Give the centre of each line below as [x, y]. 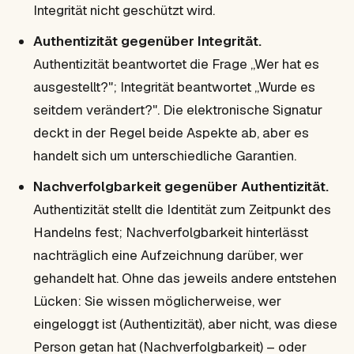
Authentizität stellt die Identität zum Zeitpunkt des [182, 209]
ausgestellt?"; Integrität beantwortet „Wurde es [174, 87]
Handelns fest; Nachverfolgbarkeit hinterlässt [171, 232]
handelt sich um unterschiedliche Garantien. [165, 155]
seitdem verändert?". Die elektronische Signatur [178, 109]
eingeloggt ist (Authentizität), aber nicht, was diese [185, 324]
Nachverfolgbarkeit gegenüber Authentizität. [181, 186]
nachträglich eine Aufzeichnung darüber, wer [168, 255]
